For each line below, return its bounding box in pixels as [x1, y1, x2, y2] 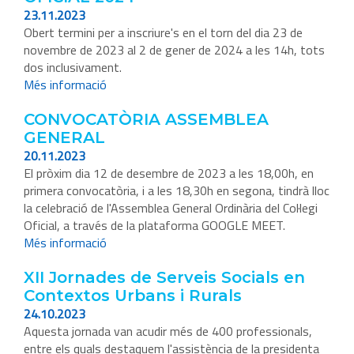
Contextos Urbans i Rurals [24, 286, 242, 306]
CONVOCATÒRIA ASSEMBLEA [24, 110, 269, 130]
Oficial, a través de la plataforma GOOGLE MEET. [24, 216, 285, 235]
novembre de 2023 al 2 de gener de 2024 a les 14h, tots [24, 40, 325, 60]
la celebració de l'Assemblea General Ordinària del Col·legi [24, 198, 318, 218]
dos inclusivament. [24, 58, 122, 77]
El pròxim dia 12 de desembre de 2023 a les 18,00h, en [24, 164, 314, 183]
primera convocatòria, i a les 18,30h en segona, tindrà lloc [24, 181, 330, 201]
